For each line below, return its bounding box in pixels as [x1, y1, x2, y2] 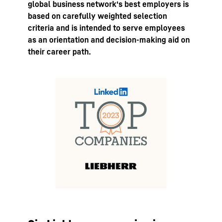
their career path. [28, 47, 91, 56]
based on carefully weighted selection [28, 11, 167, 21]
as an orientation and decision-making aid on [28, 35, 190, 45]
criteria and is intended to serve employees [28, 23, 185, 33]
